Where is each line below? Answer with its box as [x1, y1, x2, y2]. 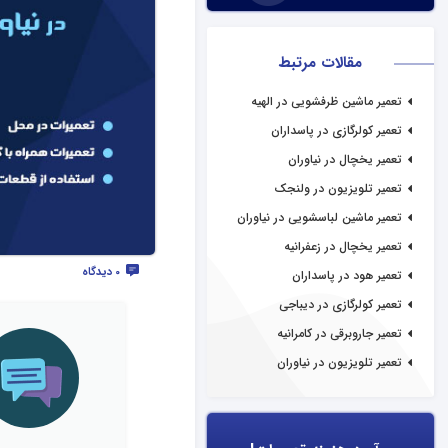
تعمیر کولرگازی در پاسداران [271, 121, 402, 140]
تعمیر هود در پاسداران [292, 266, 402, 285]
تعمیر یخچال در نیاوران [288, 150, 402, 169]
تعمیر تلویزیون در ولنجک [274, 179, 402, 198]
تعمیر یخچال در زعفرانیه [284, 237, 402, 256]
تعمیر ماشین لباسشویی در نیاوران [237, 208, 402, 227]
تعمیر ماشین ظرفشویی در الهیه [251, 92, 402, 111]
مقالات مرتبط [278, 51, 362, 75]
